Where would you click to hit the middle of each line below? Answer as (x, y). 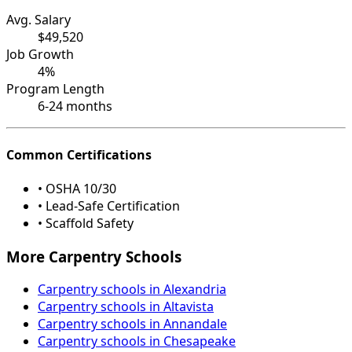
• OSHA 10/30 (77, 188)
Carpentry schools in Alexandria (132, 290)
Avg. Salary (38, 20)
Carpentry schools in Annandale (132, 324)
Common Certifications (79, 154)
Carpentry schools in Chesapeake (137, 341)
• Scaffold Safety (86, 223)
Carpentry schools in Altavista (126, 307)
